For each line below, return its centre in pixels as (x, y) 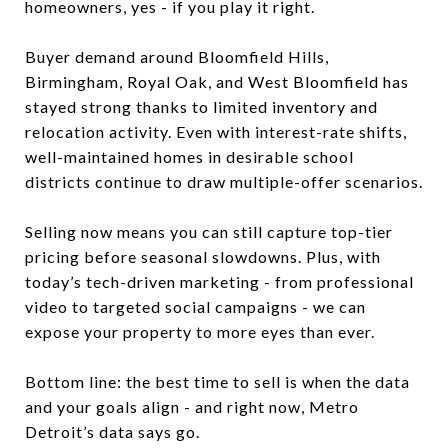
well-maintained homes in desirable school (189, 156)
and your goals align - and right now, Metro (192, 406)
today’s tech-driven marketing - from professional (219, 281)
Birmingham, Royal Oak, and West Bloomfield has (217, 81)
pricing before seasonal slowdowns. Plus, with (203, 256)
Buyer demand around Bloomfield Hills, (177, 56)
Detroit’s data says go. (112, 431)
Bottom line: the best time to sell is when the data (217, 381)
